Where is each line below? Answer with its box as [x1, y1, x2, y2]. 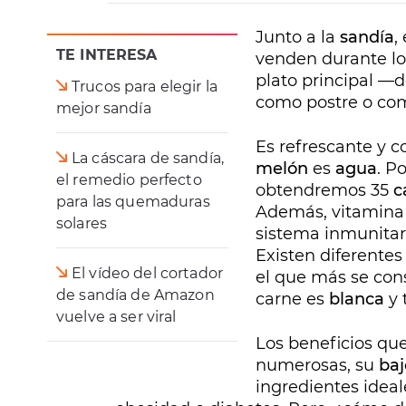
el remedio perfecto [56, 171, 202, 189]
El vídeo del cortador [72, 265, 223, 283]
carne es [256, 289, 324, 310]
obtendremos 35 [256, 180, 393, 201]
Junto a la [256, 27, 340, 48]
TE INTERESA [56, 46, 158, 64]
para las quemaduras [56, 193, 210, 211]
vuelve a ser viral [56, 308, 177, 326]
